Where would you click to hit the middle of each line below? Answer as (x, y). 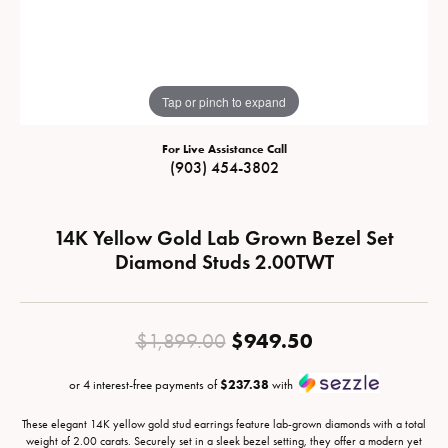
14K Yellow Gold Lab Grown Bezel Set (224, 238)
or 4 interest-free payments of (144, 384)
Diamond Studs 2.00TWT (224, 262)
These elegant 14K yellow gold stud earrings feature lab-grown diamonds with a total (224, 424)
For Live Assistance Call (224, 149)
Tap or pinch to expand (224, 101)
